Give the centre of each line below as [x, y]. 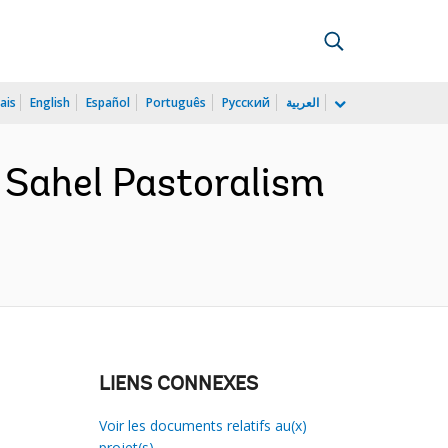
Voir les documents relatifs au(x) [202, 425]
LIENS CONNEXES [178, 385]
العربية [302, 102]
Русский [246, 102]
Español [108, 102]
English [50, 102]
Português [176, 102]
